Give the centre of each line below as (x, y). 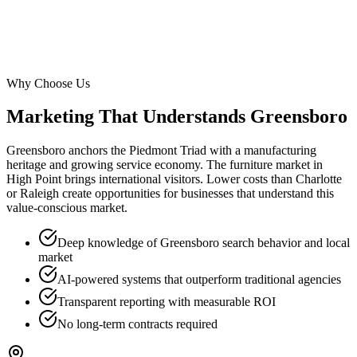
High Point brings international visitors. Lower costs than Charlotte (174, 179)
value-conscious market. (67, 208)
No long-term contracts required (137, 324)
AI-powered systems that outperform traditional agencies (199, 280)
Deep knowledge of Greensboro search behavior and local (204, 243)
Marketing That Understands (128, 117)
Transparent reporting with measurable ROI (167, 302)
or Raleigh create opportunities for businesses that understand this (170, 194)
